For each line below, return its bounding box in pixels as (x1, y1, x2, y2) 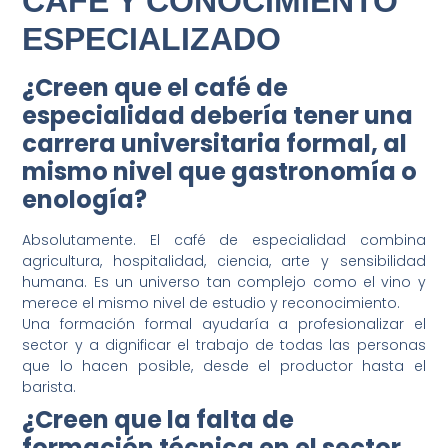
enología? (22, 182, 148, 216)
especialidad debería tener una (22, 98, 414, 132)
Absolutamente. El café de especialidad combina (22, 229, 426, 250)
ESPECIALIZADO (22, 20, 282, 57)
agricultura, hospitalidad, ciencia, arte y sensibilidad (22, 250, 426, 271)
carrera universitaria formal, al (22, 126, 408, 160)
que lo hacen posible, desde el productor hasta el (22, 355, 426, 376)
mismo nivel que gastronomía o (22, 154, 418, 188)
